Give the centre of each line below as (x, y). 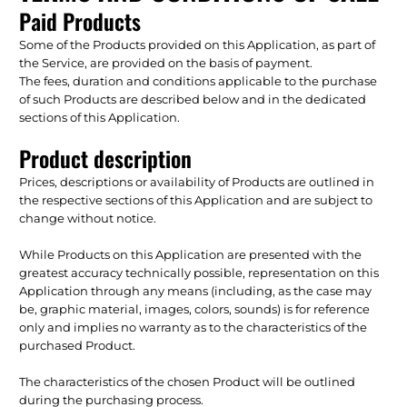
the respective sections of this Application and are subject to (196, 199)
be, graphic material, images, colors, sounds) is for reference (195, 308)
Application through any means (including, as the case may (196, 290)
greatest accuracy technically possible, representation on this (199, 272)
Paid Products (80, 20)
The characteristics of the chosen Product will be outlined (188, 381)
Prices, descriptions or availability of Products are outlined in (197, 181)
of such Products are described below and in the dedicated (193, 99)
